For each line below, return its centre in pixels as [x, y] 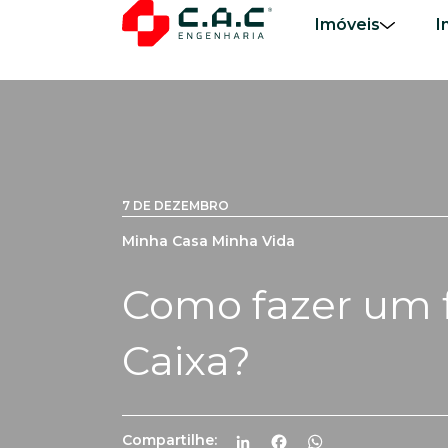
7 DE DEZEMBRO [175, 205]
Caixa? [186, 360]
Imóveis [347, 25]
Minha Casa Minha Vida [208, 240]
